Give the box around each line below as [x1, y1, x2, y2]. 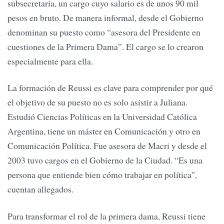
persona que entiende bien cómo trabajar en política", [7, 168, 197, 181]
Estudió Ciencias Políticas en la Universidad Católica [7, 110, 197, 123]
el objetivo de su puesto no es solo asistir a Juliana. [7, 96, 187, 108]
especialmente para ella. [7, 55, 93, 67]
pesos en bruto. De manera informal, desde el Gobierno [7, 11, 203, 24]
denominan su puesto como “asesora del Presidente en [7, 26, 200, 38]
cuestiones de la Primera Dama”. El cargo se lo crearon [7, 40, 203, 53]
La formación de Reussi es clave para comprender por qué [7, 81, 213, 94]
